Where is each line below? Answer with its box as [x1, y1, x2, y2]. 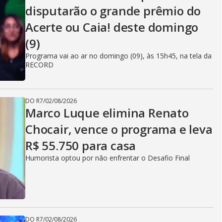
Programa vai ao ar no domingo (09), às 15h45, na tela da [25, 51, 212, 60]
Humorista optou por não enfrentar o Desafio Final [25, 153, 190, 163]
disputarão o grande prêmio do [25, 2, 201, 19]
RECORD [25, 60, 54, 69]
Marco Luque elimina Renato [25, 105, 189, 121]
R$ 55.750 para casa [25, 137, 136, 154]
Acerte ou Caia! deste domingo [25, 19, 199, 35]
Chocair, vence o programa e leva [25, 121, 213, 137]
